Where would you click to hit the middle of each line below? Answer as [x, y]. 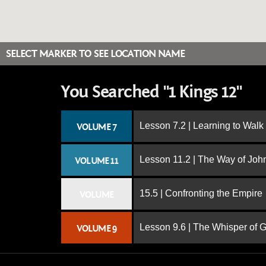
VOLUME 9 [96, 229]
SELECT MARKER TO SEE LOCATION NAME [96, 54]
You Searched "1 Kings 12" [151, 92]
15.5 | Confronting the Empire [201, 193]
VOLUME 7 [96, 127]
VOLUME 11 [96, 161]
